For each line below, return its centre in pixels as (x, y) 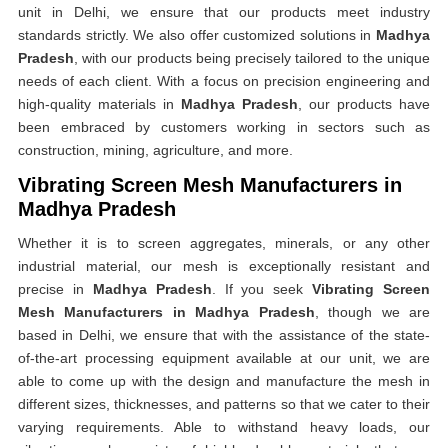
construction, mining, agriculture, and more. (155, 150)
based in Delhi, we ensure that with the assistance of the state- (224, 335)
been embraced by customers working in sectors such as (224, 127)
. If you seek (262, 289)
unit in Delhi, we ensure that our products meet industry (224, 12)
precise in (55, 289)
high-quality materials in (99, 104)
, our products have (364, 104)
